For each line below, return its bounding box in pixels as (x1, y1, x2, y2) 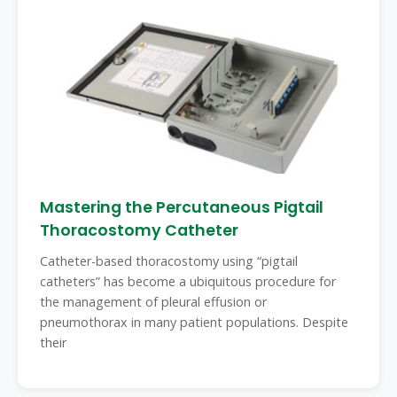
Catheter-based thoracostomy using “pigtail (40, 253, 298, 269)
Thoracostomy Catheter (40, 220, 238, 241)
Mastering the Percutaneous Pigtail (40, 197, 323, 218)
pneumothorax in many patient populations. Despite (40, 314, 348, 331)
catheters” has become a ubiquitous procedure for (40, 273, 336, 290)
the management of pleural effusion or (40, 293, 267, 310)
